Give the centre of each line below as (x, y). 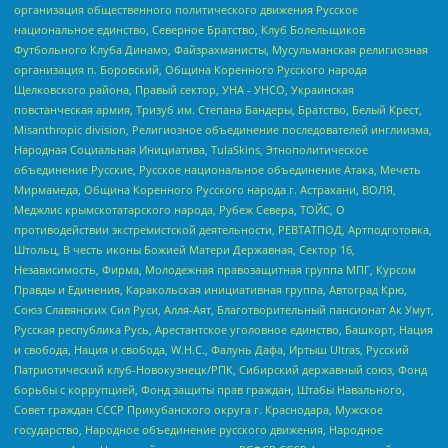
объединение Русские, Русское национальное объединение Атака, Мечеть (217, 170)
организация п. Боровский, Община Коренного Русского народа (190, 70)
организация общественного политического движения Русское (186, 10)
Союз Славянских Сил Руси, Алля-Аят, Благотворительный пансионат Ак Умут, (224, 310)
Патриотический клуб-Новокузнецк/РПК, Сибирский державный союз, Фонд (220, 370)
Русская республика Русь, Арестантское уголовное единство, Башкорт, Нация (223, 330)
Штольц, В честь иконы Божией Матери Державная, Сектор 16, (184, 250)
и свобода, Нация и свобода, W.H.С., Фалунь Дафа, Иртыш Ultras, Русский (211, 350)
